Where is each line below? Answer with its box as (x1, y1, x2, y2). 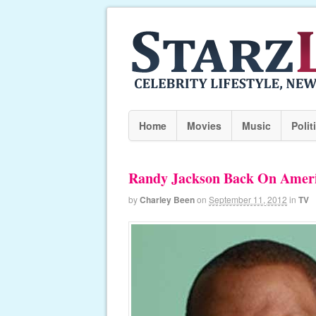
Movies (187, 119, 221, 133)
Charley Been (140, 193, 195, 206)
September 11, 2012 (209, 193, 287, 205)
